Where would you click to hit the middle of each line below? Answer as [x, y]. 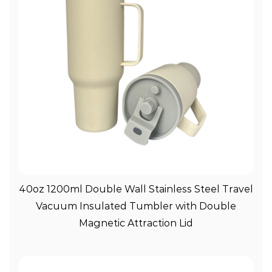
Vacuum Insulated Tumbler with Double [136, 206]
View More [136, 187]
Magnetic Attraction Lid [136, 223]
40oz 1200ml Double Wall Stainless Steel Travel [136, 189]
